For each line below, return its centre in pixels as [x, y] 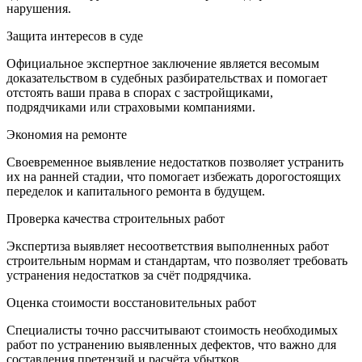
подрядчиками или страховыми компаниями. [131, 107]
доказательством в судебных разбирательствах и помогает [167, 78]
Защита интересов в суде [75, 36]
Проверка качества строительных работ [116, 219]
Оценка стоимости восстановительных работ [131, 303]
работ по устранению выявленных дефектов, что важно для [171, 345]
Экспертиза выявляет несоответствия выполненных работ [168, 246]
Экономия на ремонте [67, 135]
